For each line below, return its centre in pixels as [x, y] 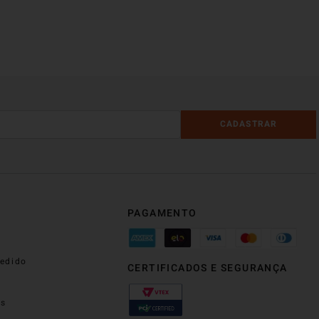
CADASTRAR [249, 124]
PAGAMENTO [162, 213]
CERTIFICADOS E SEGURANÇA [207, 268]
